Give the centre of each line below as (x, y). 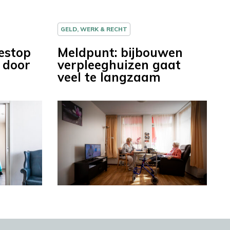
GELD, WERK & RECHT (94, 29)
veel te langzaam (109, 77)
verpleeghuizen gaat (119, 65)
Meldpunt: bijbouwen (120, 53)
